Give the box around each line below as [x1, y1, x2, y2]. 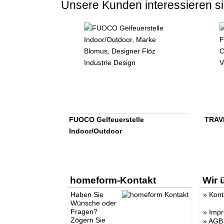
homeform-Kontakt [69, 174, 156, 185]
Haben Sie [70, 190, 103, 198]
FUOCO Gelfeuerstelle [68, 115, 144, 123]
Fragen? [70, 207, 97, 215]
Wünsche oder [70, 198, 116, 207]
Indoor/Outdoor [68, 126, 122, 135]
